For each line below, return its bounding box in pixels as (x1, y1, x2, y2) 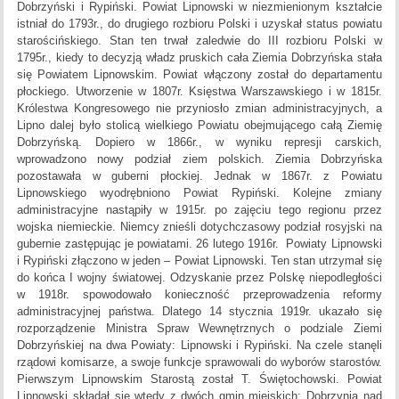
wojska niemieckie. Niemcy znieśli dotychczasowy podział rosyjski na (17, 220, 382, 234)
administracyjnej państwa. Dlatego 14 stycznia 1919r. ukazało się (17, 305, 382, 319)
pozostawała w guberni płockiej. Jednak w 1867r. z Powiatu (17, 169, 382, 183)
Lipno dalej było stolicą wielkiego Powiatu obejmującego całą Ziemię (17, 118, 382, 133)
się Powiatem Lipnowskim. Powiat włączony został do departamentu (17, 68, 382, 82)
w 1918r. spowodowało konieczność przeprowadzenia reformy (17, 288, 382, 302)
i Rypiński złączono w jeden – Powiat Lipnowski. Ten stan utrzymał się (17, 254, 382, 268)
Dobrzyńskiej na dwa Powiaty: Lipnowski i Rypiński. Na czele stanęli (17, 338, 382, 353)
